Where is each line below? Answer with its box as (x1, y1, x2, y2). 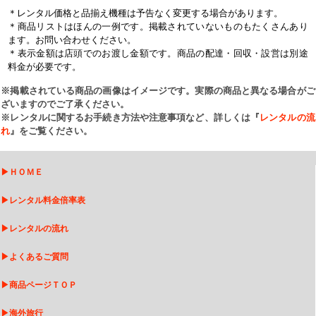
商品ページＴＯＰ (9, 279, 78, 290)
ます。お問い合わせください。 (8, 34, 137, 45)
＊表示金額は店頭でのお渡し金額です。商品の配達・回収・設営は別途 (8, 47, 308, 59)
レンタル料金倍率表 (9, 195, 86, 205)
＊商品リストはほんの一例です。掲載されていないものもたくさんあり (8, 20, 308, 32)
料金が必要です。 (8, 61, 82, 72)
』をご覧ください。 (10, 125, 93, 136)
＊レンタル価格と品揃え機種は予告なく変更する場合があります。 (8, 7, 284, 18)
